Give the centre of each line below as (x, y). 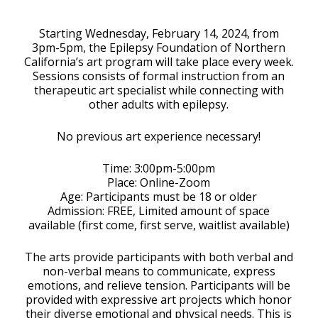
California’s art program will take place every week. (159, 61)
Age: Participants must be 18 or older (159, 196)
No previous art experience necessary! (159, 136)
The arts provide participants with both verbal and (159, 257)
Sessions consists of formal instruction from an (159, 76)
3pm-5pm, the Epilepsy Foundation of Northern (159, 47)
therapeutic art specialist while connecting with (159, 90)
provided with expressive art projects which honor (159, 299)
